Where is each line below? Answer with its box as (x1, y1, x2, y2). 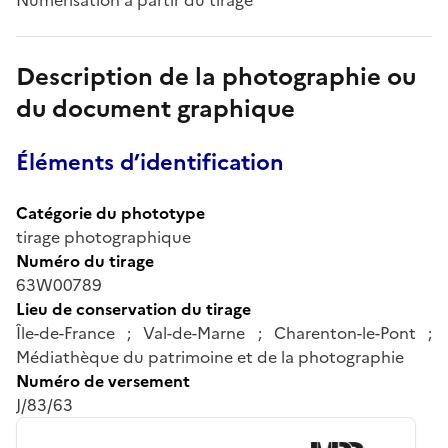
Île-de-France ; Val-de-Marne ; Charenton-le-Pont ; (16, 320, 432, 345)
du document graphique (16, 90, 295, 127)
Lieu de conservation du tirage (16, 296, 251, 321)
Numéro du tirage (16, 248, 154, 273)
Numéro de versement (16, 368, 190, 393)
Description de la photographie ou (16, 58, 416, 95)
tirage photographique (16, 224, 191, 249)
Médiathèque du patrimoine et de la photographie (16, 344, 404, 369)
